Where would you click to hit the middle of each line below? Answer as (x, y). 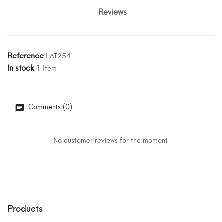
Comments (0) (49, 106)
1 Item (46, 67)
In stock (21, 67)
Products (25, 207)
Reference (26, 55)
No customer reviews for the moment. (111, 139)
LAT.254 (58, 55)
